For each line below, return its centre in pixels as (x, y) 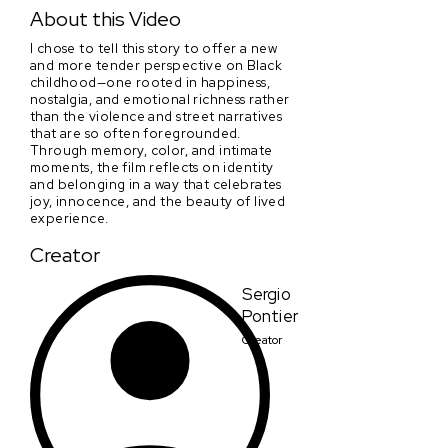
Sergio (266, 293)
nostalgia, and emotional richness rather (160, 98)
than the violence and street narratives (156, 115)
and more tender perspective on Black (156, 64)
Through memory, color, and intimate (151, 149)
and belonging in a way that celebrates (156, 183)
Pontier (270, 315)
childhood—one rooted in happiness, (150, 81)
